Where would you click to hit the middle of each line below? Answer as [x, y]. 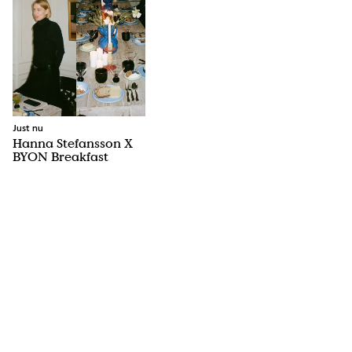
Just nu [28, 129]
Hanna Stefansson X [73, 143]
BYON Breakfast [60, 157]
